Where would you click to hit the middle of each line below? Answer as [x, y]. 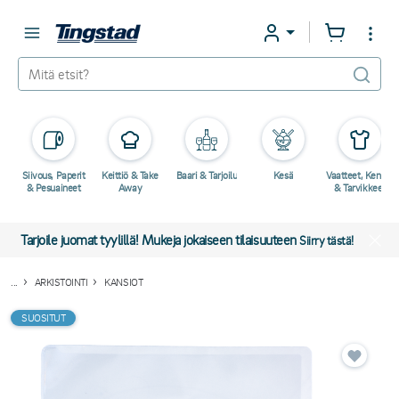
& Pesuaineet [53, 187]
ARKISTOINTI [61, 282]
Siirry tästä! [326, 240]
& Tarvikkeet [360, 187]
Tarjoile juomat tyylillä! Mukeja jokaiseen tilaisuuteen [160, 240]
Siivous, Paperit [53, 175]
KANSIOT [124, 282]
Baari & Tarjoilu [207, 175]
